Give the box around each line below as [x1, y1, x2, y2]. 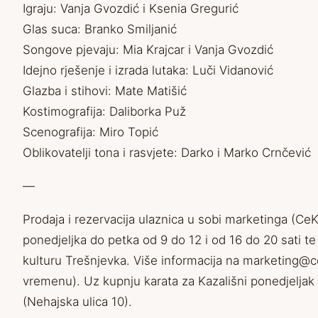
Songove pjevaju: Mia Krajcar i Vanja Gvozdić [23, 43, 273, 57]
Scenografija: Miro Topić [23, 125, 158, 139]
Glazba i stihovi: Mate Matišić [23, 84, 187, 98]
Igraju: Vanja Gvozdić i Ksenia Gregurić [23, 1, 238, 16]
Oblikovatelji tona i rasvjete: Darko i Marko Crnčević [23, 146, 311, 160]
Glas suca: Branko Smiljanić [23, 22, 177, 36]
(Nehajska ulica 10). [23, 295, 132, 309]
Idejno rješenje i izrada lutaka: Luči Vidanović [23, 63, 273, 77]
